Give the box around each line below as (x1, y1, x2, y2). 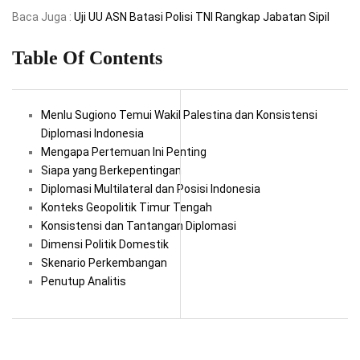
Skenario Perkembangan (41, 256, 167, 270)
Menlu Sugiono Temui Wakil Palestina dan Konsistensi (41, 108, 317, 122)
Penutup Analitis (41, 275, 126, 288)
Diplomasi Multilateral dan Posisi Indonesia (41, 182, 260, 196)
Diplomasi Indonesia (41, 127, 144, 141)
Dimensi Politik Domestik (41, 238, 169, 252)
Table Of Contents (12, 47, 162, 69)
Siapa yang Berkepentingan (41, 164, 182, 178)
